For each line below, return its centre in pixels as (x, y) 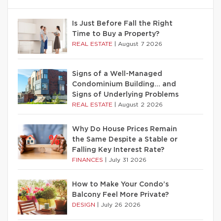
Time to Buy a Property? (116, 34)
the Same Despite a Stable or (125, 140)
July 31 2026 (128, 160)
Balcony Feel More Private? (120, 195)
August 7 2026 (140, 44)
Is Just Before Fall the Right (122, 24)
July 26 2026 (121, 205)
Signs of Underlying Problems (125, 95)
